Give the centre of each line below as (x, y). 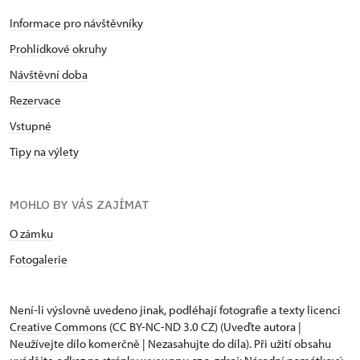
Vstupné (31, 125)
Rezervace (35, 100)
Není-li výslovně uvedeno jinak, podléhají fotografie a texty (158, 309)
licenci (324, 309)
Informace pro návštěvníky (76, 22)
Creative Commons (58, 326)
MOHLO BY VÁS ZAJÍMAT (80, 204)
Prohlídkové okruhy (58, 48)
